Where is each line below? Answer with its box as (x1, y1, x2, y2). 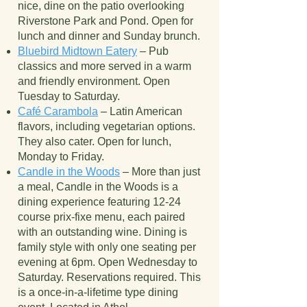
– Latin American (98, 106, 182, 117)
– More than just (120, 166, 200, 177)
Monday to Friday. (18, 151, 104, 162)
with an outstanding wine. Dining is (18, 226, 187, 238)
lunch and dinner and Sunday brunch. (18, 30, 200, 42)
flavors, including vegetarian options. (18, 121, 195, 132)
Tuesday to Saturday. (18, 90, 123, 102)
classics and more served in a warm (18, 60, 191, 72)
